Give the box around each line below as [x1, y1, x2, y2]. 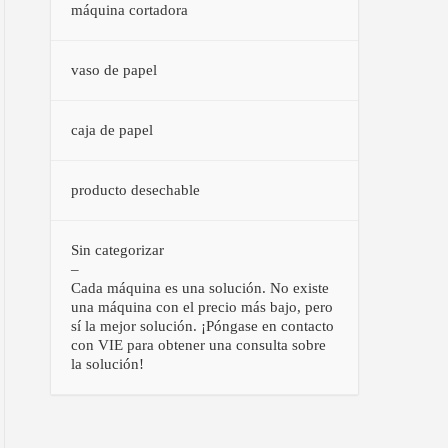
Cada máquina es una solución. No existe [71, 280, 330, 296]
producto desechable [71, 182, 201, 198]
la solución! [71, 356, 145, 372]
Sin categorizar [71, 242, 165, 258]
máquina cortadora [71, 2, 189, 18]
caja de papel [71, 122, 154, 138]
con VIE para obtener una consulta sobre [71, 337, 327, 353]
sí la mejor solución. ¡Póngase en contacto [71, 318, 335, 334]
